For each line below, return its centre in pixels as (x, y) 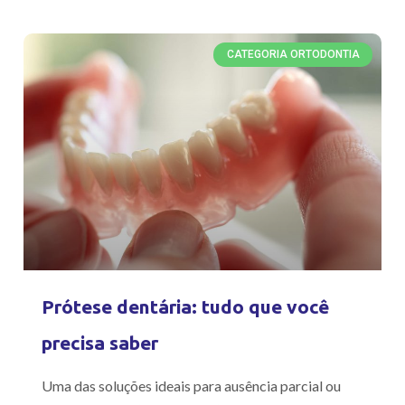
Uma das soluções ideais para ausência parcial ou (191, 385)
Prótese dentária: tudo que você (185, 306)
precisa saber (100, 342)
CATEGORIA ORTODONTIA (293, 55)
